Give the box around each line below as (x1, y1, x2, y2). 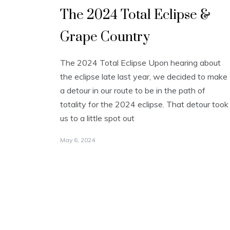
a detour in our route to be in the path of (60, 85, 205, 95)
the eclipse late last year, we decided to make (60, 71, 227, 82)
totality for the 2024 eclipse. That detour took (60, 99, 228, 109)
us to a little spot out (60, 112, 135, 123)
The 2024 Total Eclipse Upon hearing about (60, 57, 221, 68)
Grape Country (60, 28, 150, 46)
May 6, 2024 (60, 136, 95, 144)
